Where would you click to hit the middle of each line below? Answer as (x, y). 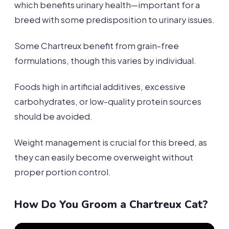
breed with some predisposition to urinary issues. (114, 19)
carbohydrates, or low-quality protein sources (108, 101)
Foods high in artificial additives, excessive (100, 86)
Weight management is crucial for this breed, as (111, 142)
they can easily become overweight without (104, 157)
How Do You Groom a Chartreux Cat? (111, 204)
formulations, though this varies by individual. (105, 60)
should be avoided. (53, 116)
